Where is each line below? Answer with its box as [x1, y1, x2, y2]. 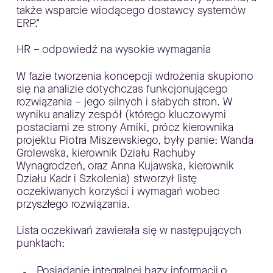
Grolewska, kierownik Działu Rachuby [16, 145, 196, 160]
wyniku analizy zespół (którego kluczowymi [16, 107, 226, 122]
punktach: [16, 236, 65, 250]
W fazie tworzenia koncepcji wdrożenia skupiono [16, 68, 253, 83]
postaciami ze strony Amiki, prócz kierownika [16, 119, 233, 135]
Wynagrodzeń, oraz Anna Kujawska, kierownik [16, 158, 234, 173]
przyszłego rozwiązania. [16, 196, 130, 211]
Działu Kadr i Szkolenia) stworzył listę [16, 171, 197, 186]
